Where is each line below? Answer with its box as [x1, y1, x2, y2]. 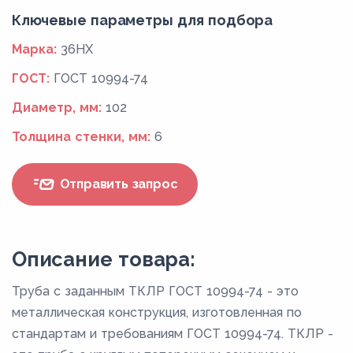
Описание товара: [12, 247, 195, 271]
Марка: [12, 41, 57, 57]
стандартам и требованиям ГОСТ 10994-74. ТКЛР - [12, 325, 333, 341]
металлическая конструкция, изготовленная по [12, 304, 302, 320]
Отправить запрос [55, 176, 178, 192]
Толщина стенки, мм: [12, 128, 150, 144]
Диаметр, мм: [12, 99, 102, 115]
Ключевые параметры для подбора [12, 11, 273, 28]
